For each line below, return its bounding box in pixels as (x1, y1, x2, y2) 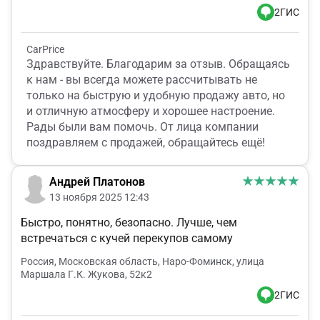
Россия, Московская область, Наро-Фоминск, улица (21, 256, 264, 268)
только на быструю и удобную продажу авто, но (26, 89, 285, 103)
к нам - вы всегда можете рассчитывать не (26, 73, 257, 87)
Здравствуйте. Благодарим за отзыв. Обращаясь (26, 57, 290, 71)
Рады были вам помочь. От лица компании (26, 120, 259, 134)
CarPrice (26, 44, 64, 56)
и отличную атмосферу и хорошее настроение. (26, 104, 275, 119)
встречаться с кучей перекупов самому (21, 231, 233, 246)
